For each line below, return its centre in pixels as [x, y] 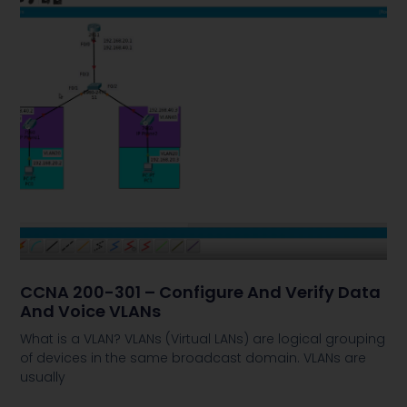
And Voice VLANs [91, 311]
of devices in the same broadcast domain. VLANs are [194, 357]
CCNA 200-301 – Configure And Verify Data [201, 292]
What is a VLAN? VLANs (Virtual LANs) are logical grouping [203, 338]
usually [43, 377]
